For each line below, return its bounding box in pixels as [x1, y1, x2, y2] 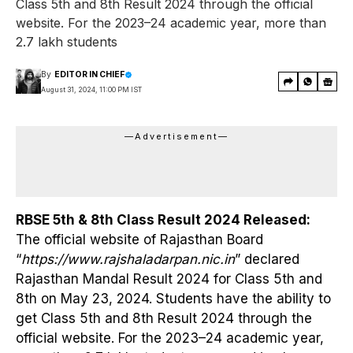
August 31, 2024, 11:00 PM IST [41, 85, 142, 95]
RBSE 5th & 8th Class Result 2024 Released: [16, 211, 310, 228]
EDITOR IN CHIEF [54, 69, 124, 80]
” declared [235, 251, 299, 267]
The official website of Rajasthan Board [16, 231, 263, 247]
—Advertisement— [124, 130, 229, 142]
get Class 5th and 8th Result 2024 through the [16, 310, 312, 326]
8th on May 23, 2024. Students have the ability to [16, 290, 331, 307]
